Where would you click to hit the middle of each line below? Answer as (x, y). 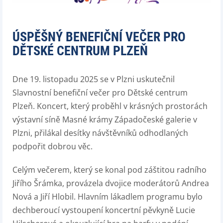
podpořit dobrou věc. (53, 147)
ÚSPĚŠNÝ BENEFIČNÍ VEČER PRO (99, 37)
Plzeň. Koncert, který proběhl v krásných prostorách (110, 106)
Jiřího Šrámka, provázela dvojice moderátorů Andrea (111, 183)
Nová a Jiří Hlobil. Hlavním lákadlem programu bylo (108, 197)
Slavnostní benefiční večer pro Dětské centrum (100, 93)
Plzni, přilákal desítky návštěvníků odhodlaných (100, 133)
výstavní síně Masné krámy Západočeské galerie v (105, 120)
